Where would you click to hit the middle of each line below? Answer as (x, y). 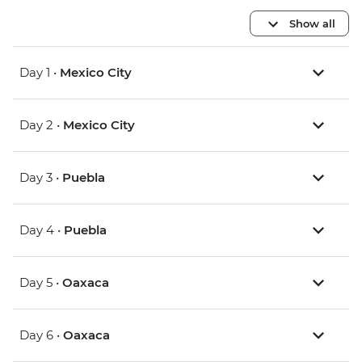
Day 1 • (40, 73)
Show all (312, 23)
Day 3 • (41, 178)
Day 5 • (41, 283)
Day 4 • (42, 230)
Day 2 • (41, 125)
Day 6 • (41, 335)
